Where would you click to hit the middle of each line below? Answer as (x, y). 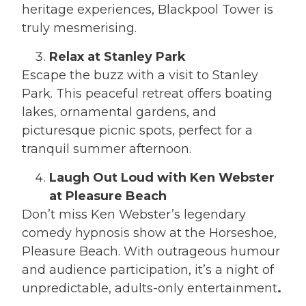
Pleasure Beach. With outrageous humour (151, 252)
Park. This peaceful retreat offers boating (148, 94)
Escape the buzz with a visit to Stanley (140, 75)
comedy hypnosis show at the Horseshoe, (150, 233)
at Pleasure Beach (108, 196)
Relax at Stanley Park (118, 57)
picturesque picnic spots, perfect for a (138, 131)
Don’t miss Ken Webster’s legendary (134, 215)
